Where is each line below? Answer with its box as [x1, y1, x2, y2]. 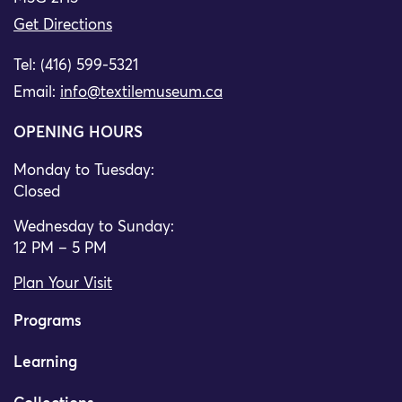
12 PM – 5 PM [13, 240, 107, 257]
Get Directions [13, 17, 112, 33]
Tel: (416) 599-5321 [13, 57, 138, 74]
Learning [13, 354, 77, 371]
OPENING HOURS [13, 125, 143, 141]
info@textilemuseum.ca [60, 84, 223, 100]
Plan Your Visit [13, 275, 112, 292]
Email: [13, 84, 60, 100]
